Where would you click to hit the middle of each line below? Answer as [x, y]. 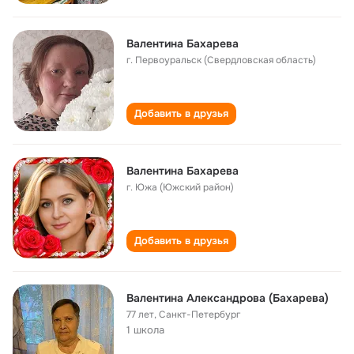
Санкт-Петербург [200, 314]
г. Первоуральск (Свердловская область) [221, 60]
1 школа [145, 330]
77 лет [140, 314]
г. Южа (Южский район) [180, 187]
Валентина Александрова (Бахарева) [228, 298]
